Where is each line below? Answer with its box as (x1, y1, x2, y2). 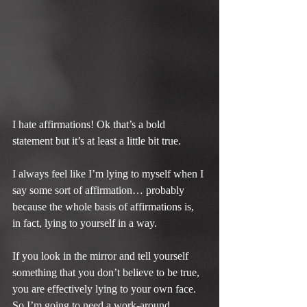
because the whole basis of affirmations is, (12, 200, 197, 212)
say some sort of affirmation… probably (12, 184, 187, 196)
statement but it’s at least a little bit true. (12, 134, 181, 147)
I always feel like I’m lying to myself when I (12, 167, 206, 180)
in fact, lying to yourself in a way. (12, 217, 157, 229)
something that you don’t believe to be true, (12, 266, 202, 278)
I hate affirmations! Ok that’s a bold (12, 118, 168, 130)
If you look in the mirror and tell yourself (12, 249, 191, 262)
